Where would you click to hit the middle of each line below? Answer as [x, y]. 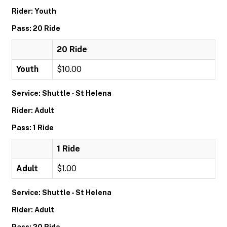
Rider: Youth [34, 11]
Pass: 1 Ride [33, 128]
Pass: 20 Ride [36, 28]
